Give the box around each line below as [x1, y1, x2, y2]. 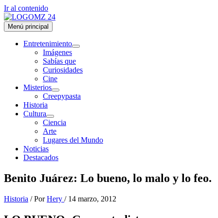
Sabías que [43, 57, 76, 65]
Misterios [23, 83, 52, 91]
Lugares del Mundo [43, 136, 103, 144]
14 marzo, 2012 [68, 194, 116, 203]
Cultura [23, 109, 46, 118]
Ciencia [43, 118, 66, 127]
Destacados [23, 153, 58, 162]
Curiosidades [43, 66, 83, 74]
